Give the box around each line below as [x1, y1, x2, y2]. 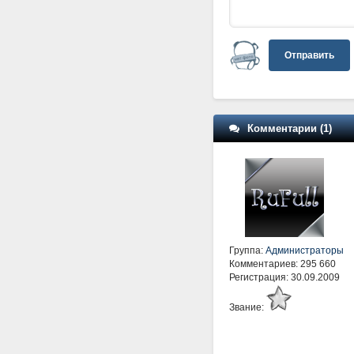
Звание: [229, 301, 266, 313]
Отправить [284, 49, 334, 61]
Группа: [229, 244, 265, 256]
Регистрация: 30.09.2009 [229, 271, 340, 283]
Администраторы [265, 244, 344, 256]
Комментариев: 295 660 [229, 258, 336, 269]
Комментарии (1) [247, 122, 332, 134]
